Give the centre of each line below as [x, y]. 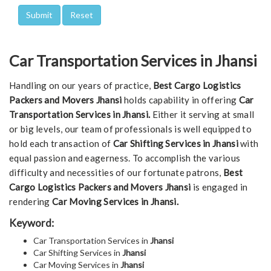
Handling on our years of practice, [81, 86]
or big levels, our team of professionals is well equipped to [130, 129]
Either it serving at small [203, 115]
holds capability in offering [180, 100]
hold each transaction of [61, 144]
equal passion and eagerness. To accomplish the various [125, 158]
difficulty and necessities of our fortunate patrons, [116, 173]
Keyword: [31, 223]
